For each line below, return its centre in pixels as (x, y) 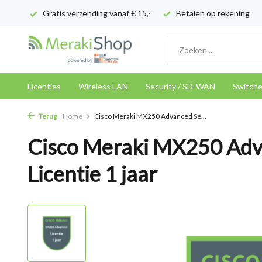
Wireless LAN (103, 86)
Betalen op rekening (212, 13)
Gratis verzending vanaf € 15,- (96, 13)
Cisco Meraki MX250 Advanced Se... (150, 116)
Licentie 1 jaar (92, 174)
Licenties (44, 86)
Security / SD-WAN (180, 86)
